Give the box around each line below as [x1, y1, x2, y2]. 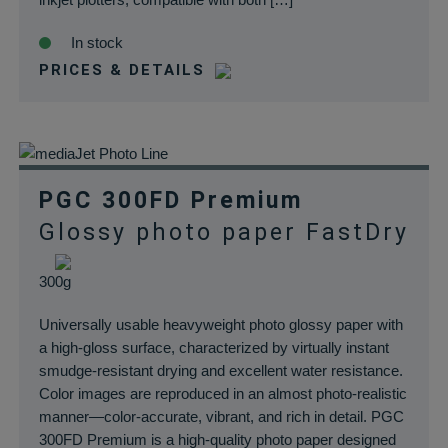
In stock [70, 34, 123, 51]
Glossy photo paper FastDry [38, 219, 409, 246]
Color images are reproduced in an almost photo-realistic [38, 385, 407, 402]
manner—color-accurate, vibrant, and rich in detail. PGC [38, 408, 404, 425]
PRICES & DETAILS [38, 61, 205, 79]
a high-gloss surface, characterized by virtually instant [38, 339, 389, 356]
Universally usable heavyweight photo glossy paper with [38, 316, 403, 333]
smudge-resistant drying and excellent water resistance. [38, 362, 403, 379]
